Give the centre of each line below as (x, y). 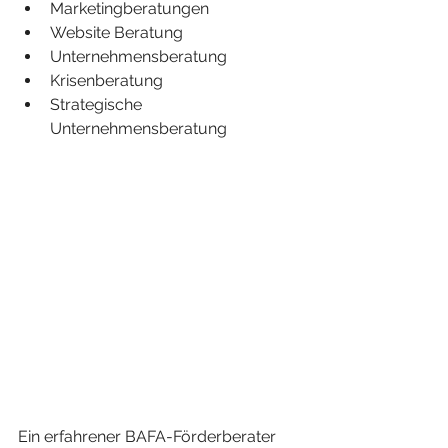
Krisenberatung (108, 80)
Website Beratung (116, 32)
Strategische (98, 104)
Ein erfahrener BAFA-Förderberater (149, 436)
